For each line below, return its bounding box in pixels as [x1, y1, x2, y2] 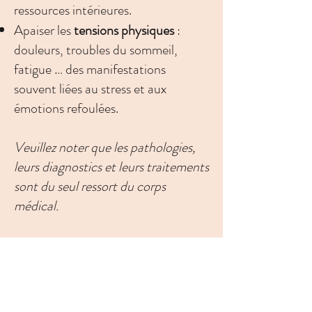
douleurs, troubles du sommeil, [14, 40, 178, 60]
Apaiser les [14, 20, 74, 40]
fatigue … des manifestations [14, 59, 166, 79]
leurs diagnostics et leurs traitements [14, 157, 209, 177]
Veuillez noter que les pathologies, [14, 137, 196, 157]
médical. [14, 196, 58, 216]
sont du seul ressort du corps [14, 176, 166, 196]
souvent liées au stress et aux [14, 79, 166, 99]
